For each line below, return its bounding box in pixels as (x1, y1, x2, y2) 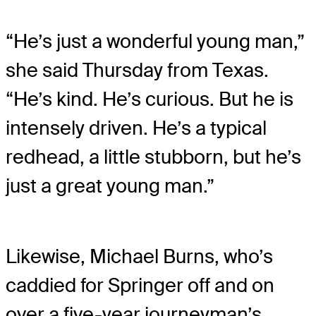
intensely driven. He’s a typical (6, 116, 267, 141)
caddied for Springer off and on (6, 273, 274, 298)
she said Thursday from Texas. (6, 58, 269, 83)
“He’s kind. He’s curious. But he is (6, 87, 293, 112)
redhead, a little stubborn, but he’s (6, 145, 301, 170)
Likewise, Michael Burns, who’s (6, 244, 273, 269)
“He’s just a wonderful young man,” (6, 29, 305, 54)
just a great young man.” (6, 174, 214, 199)
